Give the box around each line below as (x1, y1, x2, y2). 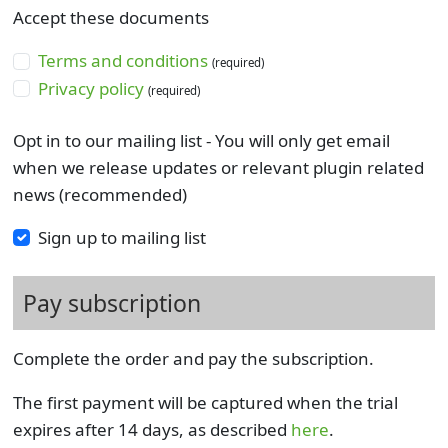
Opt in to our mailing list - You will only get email (12, 128, 390, 152)
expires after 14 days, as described (12, 417, 291, 441)
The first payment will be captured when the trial (12, 390, 398, 414)
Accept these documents (12, 6, 209, 30)
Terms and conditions (38, 49, 209, 73)
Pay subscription (22, 286, 201, 319)
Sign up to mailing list (38, 225, 207, 249)
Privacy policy (38, 76, 145, 100)
